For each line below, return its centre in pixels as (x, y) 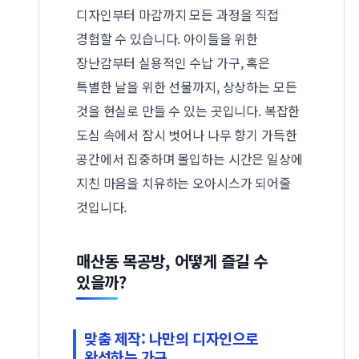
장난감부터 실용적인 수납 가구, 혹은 (173, 63)
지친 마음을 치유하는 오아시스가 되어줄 (184, 183)
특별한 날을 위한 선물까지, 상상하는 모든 (187, 87)
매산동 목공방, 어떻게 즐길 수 (172, 261)
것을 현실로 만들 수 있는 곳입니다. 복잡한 (188, 111)
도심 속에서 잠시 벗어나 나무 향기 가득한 (187, 135)
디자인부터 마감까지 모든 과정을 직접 (177, 15)
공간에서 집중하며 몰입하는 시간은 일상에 (190, 159)
